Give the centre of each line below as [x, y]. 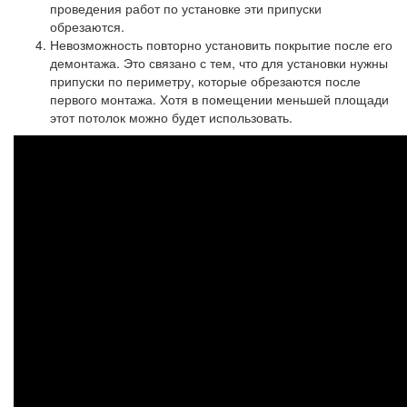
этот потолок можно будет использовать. [171, 117]
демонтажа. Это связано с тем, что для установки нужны [219, 63]
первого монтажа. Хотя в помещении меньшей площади [219, 99]
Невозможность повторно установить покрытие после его [221, 45]
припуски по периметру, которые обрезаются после [205, 81]
